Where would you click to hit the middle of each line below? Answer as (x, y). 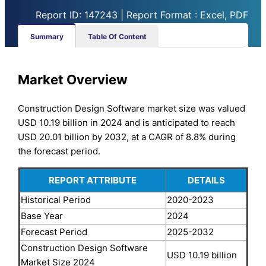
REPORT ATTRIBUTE (93, 180)
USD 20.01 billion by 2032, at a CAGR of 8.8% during (127, 137)
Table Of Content (118, 36)
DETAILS (206, 180)
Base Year (42, 216)
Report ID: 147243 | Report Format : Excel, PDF (142, 15)
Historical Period (56, 199)
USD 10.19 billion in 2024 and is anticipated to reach (127, 122)
